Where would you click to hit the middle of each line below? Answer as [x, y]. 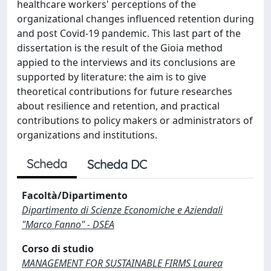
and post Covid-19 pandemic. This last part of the [129, 33]
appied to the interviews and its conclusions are [126, 62]
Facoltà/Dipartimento [75, 195]
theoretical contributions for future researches [125, 91]
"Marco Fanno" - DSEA [68, 224]
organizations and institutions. [87, 135]
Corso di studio [58, 249]
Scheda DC [117, 164]
